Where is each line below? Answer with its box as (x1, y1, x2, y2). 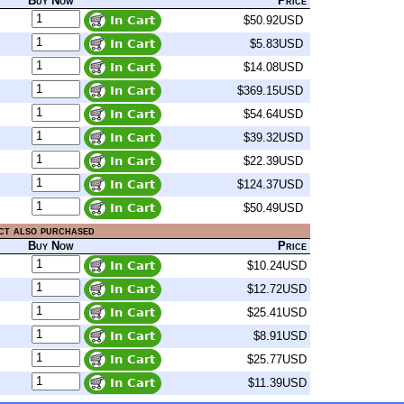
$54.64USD (240, 107, 307, 122)
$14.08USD (240, 60, 307, 75)
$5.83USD (246, 37, 307, 51)
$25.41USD (247, 306, 307, 320)
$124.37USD (234, 178, 307, 192)
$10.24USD (247, 259, 307, 273)
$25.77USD (247, 353, 307, 367)
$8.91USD (253, 329, 307, 344)
